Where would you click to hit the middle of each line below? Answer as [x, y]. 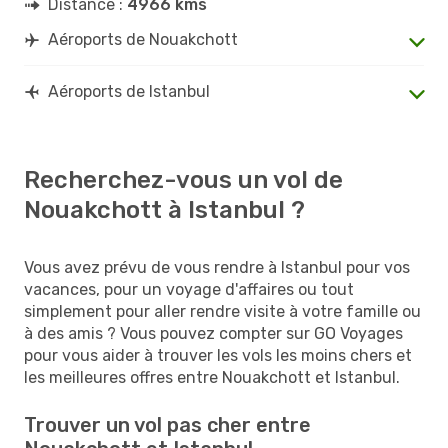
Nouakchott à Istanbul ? [164, 209]
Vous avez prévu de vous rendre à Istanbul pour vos [217, 267]
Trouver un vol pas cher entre [167, 424]
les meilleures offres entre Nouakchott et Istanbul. [212, 377]
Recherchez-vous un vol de [183, 179]
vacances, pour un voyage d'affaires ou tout [189, 289]
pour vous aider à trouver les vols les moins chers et [218, 355]
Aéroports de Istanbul [129, 91]
